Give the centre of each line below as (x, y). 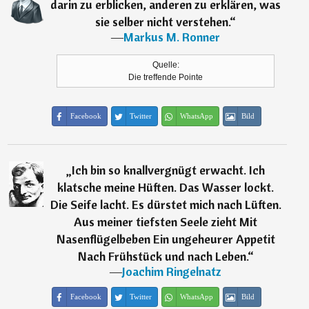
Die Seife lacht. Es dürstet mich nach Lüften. (166, 205)
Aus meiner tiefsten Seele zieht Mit (166, 222)
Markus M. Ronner (172, 37)
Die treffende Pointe (166, 77)
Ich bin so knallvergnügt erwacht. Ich (169, 170)
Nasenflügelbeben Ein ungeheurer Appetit (166, 239)
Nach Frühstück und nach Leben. (162, 256)
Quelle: (166, 65)
